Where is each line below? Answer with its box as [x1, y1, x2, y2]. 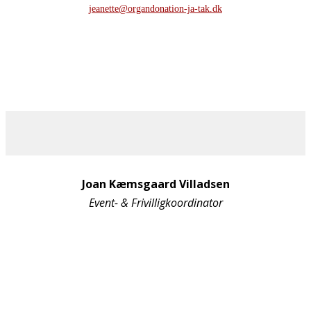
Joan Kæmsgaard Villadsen [81, 176, 230, 192]
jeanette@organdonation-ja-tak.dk [89, 3, 222, 14]
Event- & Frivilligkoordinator [88, 194, 223, 210]
